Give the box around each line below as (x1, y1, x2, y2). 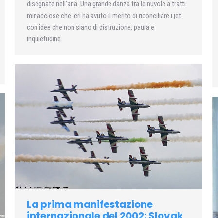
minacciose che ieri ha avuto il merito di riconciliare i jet (27, 11, 181, 20)
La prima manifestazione (27, 198, 153, 212)
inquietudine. (27, 35, 62, 44)
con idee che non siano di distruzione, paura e (27, 23, 154, 32)
